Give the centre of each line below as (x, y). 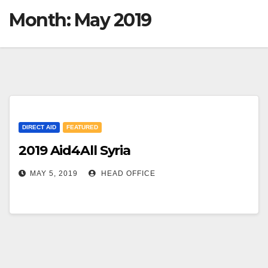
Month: (42, 20)
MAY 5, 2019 (54, 173)
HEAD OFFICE (127, 173)
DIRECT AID (39, 127)
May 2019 (112, 20)
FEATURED (82, 127)
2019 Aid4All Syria (75, 150)
